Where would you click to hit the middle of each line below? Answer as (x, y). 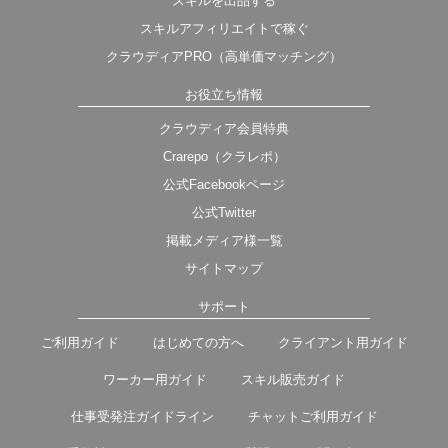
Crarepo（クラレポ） (224, 157)
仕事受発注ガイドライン (142, 417)
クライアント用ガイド (342, 343)
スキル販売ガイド (293, 380)
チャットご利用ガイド (312, 417)
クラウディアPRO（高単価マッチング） (224, 57)
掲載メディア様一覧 (224, 241)
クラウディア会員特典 (224, 129)
